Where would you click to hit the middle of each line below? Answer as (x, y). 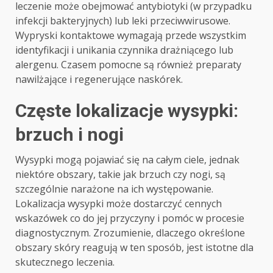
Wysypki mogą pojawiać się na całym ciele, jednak (127, 160)
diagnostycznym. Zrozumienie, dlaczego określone (130, 233)
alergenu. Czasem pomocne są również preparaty (128, 65)
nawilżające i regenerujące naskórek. (99, 79)
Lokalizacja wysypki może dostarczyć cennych (119, 204)
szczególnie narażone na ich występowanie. (114, 189)
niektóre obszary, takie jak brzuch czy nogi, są (120, 174)
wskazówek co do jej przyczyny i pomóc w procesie (130, 218)
